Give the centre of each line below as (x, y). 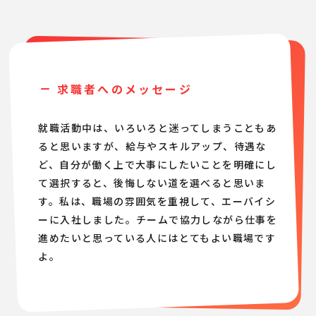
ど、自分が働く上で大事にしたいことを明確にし (158, 165)
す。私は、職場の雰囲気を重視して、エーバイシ (157, 201)
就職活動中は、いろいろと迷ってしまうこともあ (158, 128)
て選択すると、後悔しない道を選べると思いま (152, 183)
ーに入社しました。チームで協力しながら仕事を (158, 220)
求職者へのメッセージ (124, 89)
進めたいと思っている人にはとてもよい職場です (157, 238)
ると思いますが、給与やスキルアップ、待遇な (152, 146)
